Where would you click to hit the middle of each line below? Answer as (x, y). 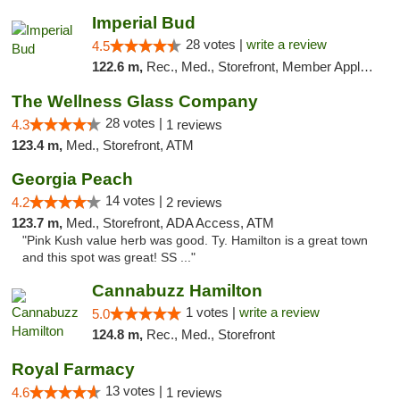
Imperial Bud (143, 23)
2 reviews (194, 202)
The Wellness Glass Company (135, 101)
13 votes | (136, 391)
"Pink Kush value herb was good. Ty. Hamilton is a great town (195, 241)
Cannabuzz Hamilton (177, 291)
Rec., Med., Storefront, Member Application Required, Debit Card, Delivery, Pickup (253, 67)
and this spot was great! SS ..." (109, 258)
